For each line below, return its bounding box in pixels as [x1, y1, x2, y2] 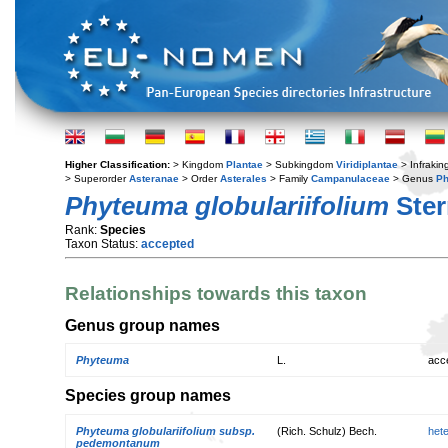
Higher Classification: [65, 159, 173, 170]
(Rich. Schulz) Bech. [277, 424, 377, 437]
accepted [141, 237, 194, 251]
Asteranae [129, 173, 179, 184]
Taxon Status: [65, 237, 141, 251]
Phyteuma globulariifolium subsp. [76, 424, 255, 437]
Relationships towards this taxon [65, 283, 367, 305]
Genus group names [65, 315, 220, 334]
